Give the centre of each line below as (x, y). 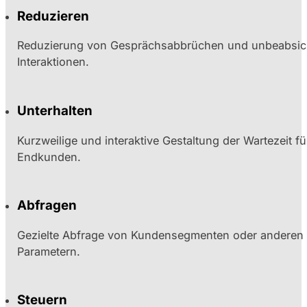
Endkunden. (49, 157)
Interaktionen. (53, 62)
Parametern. (49, 251)
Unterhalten (55, 110)
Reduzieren (53, 16)
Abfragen (47, 206)
